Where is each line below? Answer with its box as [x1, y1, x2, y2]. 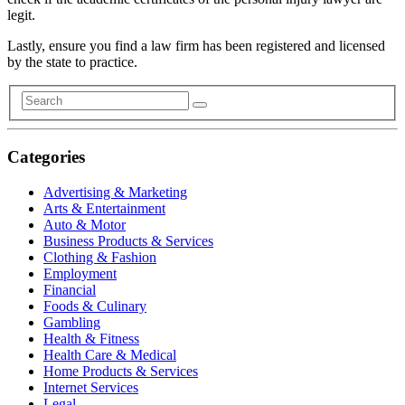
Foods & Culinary [43, 297, 146, 314]
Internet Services [43, 379, 138, 395]
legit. [7, 6, 35, 23]
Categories [7, 147, 85, 166]
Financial [43, 281, 96, 297]
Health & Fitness [43, 330, 139, 346]
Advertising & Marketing [43, 184, 187, 200]
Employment [43, 265, 117, 281]
